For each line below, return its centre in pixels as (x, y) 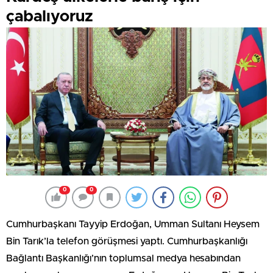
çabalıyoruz (50, 16)
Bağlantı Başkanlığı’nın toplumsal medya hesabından (123, 258)
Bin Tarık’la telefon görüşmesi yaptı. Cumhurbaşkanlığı (127, 241)
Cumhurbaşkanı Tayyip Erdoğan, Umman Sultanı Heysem (133, 224)
